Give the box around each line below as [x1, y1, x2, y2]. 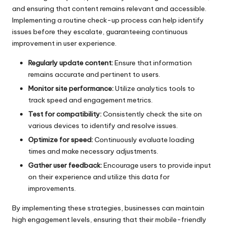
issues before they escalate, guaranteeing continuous [12, 27, 188, 36]
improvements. [28, 184, 76, 193]
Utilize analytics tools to [114, 83, 195, 93]
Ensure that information [113, 58, 192, 67]
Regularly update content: [28, 58, 113, 67]
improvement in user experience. [12, 38, 117, 48]
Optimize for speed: [28, 135, 93, 144]
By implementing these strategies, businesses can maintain [12, 203, 204, 213]
